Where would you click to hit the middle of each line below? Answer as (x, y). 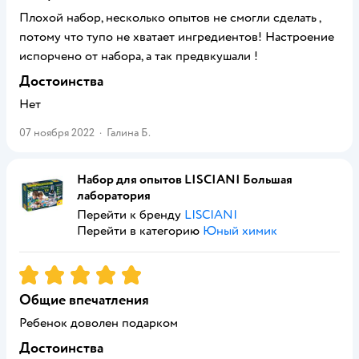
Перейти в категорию (140, 231)
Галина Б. (129, 133)
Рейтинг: (46, 272)
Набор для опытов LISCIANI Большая (185, 179)
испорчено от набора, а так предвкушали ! (139, 56)
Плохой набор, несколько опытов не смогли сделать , (170, 18)
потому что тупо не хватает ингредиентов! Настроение (177, 37)
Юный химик (240, 231)
